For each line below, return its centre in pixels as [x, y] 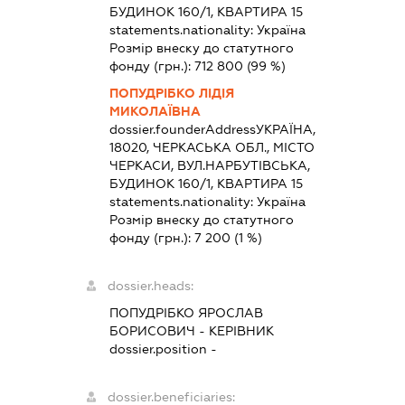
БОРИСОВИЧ [153, 331]
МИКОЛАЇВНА [155, 112]
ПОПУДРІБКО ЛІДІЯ [172, 94]
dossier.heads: [151, 286]
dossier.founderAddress [183, 130]
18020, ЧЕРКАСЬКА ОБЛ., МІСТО [212, 148]
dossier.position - [164, 349]
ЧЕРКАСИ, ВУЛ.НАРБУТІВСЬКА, [210, 166]
